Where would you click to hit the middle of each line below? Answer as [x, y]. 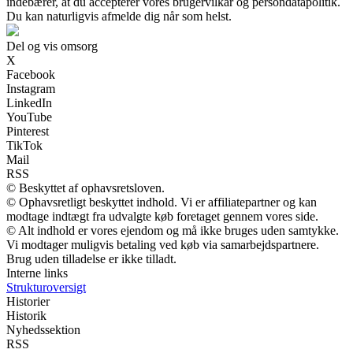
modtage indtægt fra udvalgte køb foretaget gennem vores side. [162, 217]
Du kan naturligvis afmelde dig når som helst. [119, 17]
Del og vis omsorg [52, 46]
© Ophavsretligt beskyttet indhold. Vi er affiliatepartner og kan [162, 203]
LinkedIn [29, 103]
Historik [26, 316]
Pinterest [28, 132]
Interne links [37, 273]
